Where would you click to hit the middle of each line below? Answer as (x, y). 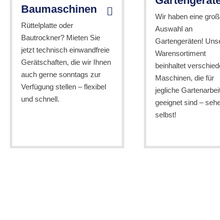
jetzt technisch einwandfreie (65, 50)
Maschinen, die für (184, 78)
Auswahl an (174, 29)
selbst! (165, 115)
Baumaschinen (59, 9)
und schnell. (40, 99)
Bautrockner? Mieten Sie (60, 37)
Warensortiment (180, 54)
